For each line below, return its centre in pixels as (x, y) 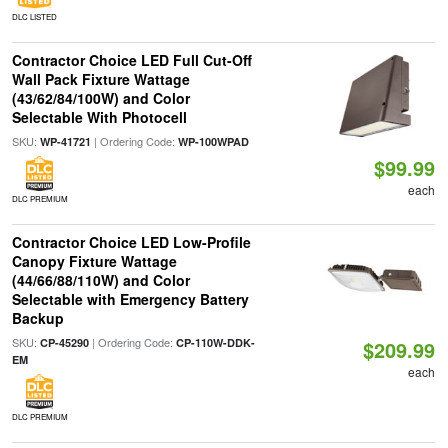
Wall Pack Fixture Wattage (100, 79)
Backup (37, 318)
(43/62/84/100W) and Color (100, 98)
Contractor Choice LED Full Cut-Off (131, 60)
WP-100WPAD (213, 141)
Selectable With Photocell (99, 117)
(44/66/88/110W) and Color (100, 280)
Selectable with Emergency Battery (130, 299)
